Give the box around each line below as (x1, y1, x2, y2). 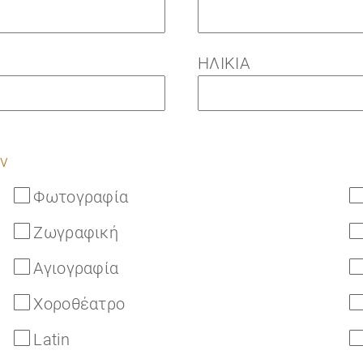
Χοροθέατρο (33, 294, 126, 314)
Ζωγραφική (33, 223, 119, 242)
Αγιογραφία (33, 258, 119, 278)
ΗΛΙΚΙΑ (198, 53, 250, 73)
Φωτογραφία (33, 187, 129, 207)
